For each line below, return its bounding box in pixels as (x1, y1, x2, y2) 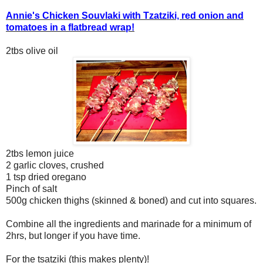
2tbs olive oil (6, 45, 58, 56)
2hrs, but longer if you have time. (6, 230, 140, 241)
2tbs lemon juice (6, 148, 74, 159)
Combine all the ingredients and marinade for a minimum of (6, 218, 251, 229)
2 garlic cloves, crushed (6, 160, 104, 170)
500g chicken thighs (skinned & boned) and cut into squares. (6, 195, 257, 205)
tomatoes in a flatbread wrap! (6, 22, 134, 32)
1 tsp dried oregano (6, 171, 86, 182)
